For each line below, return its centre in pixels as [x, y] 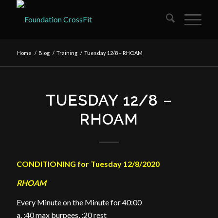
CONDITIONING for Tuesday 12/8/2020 [88, 163]
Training [67, 53]
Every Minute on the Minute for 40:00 [79, 202]
